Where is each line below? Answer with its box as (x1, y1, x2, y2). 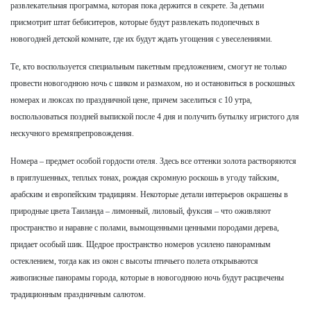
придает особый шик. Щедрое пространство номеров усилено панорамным (10, 239, 271, 249)
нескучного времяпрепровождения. (10, 128, 134, 138)
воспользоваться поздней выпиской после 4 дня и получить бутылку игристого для (10, 111, 299, 121)
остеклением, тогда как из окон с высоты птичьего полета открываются (10, 255, 258, 266)
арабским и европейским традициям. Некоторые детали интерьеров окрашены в (10, 189, 288, 199)
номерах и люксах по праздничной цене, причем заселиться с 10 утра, (10, 94, 252, 105)
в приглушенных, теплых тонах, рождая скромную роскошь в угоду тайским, (10, 172, 279, 183)
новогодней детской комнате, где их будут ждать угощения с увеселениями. (10, 33, 272, 44)
